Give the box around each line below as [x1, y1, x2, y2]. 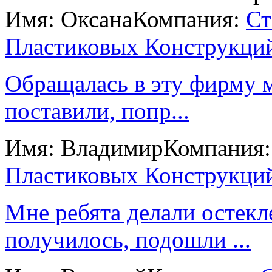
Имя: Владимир [5, 134, 163, 161]
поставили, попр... [5, 97, 189, 124]
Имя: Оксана [5, 5, 132, 32]
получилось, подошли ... [5, 226, 251, 253]
